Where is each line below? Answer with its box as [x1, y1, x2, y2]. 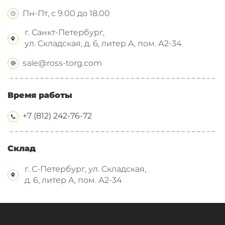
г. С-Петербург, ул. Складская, [25, 164, 146, 174]
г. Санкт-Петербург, [25, 28, 104, 38]
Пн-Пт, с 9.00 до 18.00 [23, 8, 110, 18]
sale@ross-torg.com [23, 58, 102, 68]
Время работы [8, 90, 72, 100]
